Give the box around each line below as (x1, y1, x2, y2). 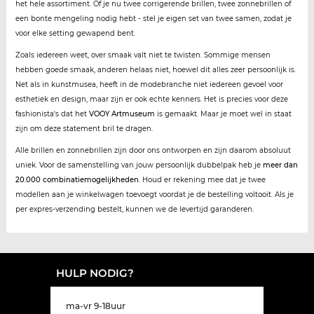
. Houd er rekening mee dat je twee (138, 175, 266, 185)
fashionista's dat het (15, 109, 89, 119)
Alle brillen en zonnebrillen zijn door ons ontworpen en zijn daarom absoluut (15, 146, 291, 156)
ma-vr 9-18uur (66, 301, 125, 312)
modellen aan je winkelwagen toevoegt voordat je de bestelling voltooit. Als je (15, 190, 294, 200)
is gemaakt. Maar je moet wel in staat (154, 109, 292, 119)
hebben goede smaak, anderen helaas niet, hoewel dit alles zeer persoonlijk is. (15, 65, 296, 75)
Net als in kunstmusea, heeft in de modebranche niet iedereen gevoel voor (15, 80, 283, 90)
